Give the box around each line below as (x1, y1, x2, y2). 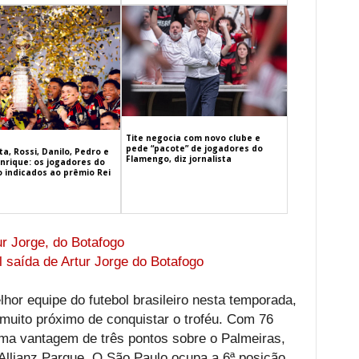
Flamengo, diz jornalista (126, 152, 232, 164)
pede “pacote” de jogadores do (126, 142, 264, 154)
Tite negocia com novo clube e (126, 131, 261, 143)
